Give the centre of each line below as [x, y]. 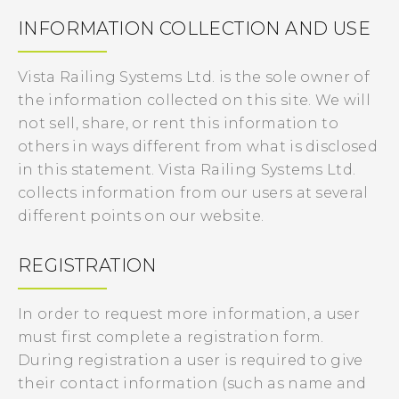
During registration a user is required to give [191, 360]
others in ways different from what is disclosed [198, 147]
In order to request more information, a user [189, 314]
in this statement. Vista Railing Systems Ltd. [187, 170]
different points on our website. [141, 216]
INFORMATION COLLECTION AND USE [194, 28]
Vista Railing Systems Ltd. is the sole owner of [194, 77]
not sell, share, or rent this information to [179, 123]
